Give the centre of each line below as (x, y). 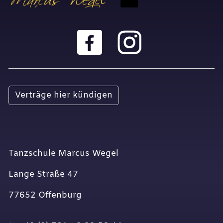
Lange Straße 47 (43, 175)
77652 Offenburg (45, 196)
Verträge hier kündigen (64, 96)
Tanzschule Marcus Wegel (63, 154)
